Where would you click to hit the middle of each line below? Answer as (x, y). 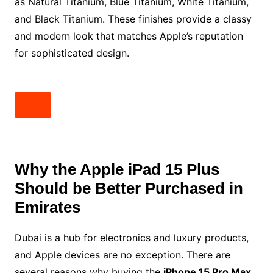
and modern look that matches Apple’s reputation (129, 36)
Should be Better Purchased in (129, 188)
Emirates (49, 207)
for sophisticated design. (72, 53)
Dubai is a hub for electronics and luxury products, (131, 238)
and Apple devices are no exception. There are (122, 255)
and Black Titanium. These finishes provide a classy (133, 19)
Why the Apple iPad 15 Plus (117, 169)
